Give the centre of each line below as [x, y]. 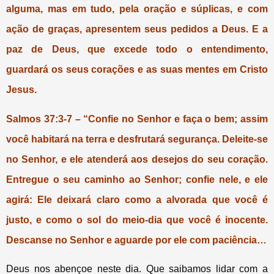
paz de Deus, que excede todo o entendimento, [137, 50]
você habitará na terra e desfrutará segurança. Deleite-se [137, 139]
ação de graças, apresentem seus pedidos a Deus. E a [137, 29]
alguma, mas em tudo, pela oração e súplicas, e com [137, 9]
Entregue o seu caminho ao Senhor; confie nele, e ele [137, 179]
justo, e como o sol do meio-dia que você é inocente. [137, 220]
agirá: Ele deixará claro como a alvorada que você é [137, 199]
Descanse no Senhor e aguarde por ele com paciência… [136, 240]
